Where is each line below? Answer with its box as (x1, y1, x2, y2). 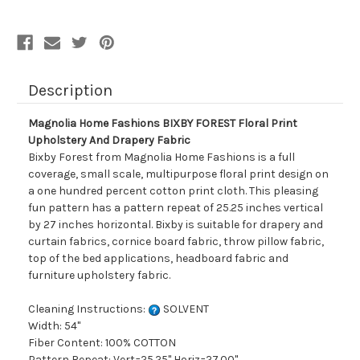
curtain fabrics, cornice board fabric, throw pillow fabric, (28, 235, 324, 249)
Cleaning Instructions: (28, 302, 148, 317)
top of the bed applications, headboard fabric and (28, 252, 288, 266)
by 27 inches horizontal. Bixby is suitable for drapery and (28, 218, 323, 232)
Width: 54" (28, 319, 80, 333)
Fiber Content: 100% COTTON (28, 336, 176, 350)
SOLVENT (161, 302, 209, 317)
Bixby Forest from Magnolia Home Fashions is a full (28, 150, 295, 165)
